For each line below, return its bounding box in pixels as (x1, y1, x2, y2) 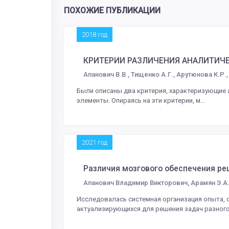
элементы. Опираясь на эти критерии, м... (77, 97, 205, 105)
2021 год (82, 139, 107, 147)
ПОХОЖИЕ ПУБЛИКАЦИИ (64, 6, 161, 16)
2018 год (82, 31, 107, 39)
